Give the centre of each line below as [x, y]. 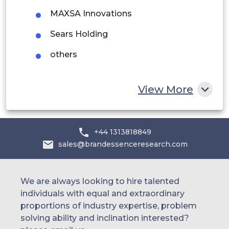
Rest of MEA [64, 78]
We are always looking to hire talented [100, 181]
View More [166, 89]
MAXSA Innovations [91, 13]
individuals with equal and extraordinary [102, 193]
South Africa [64, 55]
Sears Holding [79, 34]
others [64, 54]
